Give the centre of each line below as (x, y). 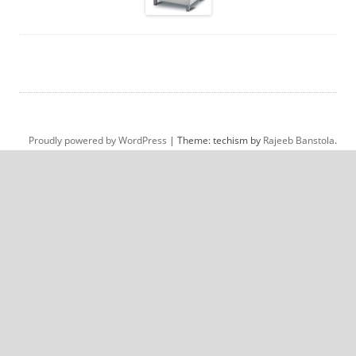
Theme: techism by (220, 141)
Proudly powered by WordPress (98, 141)
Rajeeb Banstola (299, 141)
